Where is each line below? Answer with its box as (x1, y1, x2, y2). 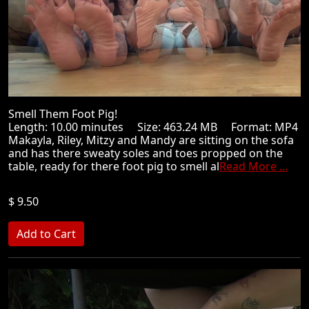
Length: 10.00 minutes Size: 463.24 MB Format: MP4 (8, 119, 298, 134)
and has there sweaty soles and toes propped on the (8, 146, 283, 161)
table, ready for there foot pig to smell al (8, 159, 219, 174)
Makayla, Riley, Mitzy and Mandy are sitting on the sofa (8, 132, 294, 148)
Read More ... (219, 159, 288, 174)
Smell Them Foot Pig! (8, 106, 128, 121)
